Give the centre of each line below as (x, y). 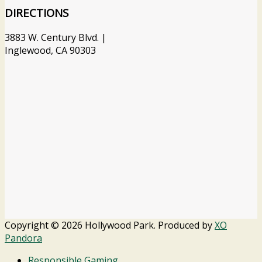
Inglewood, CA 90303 (50, 51)
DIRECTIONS (37, 13)
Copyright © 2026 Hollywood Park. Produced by (110, 225)
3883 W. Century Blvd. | (56, 38)
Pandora (23, 238)
